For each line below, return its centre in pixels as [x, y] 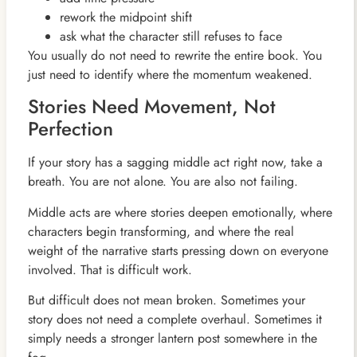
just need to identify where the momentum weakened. [170, 74]
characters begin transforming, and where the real [161, 231]
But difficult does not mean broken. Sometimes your [166, 300]
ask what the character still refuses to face [171, 36]
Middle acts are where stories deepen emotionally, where [180, 212]
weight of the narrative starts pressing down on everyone [178, 250]
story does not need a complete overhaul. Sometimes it [175, 320]
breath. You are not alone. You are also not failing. [163, 182]
